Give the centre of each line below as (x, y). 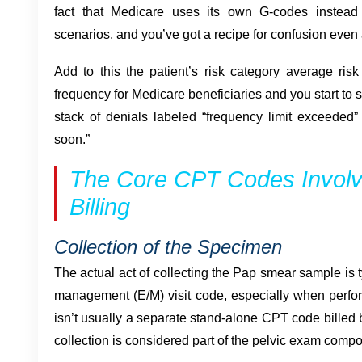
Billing (100, 206)
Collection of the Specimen (168, 246)
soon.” (72, 139)
